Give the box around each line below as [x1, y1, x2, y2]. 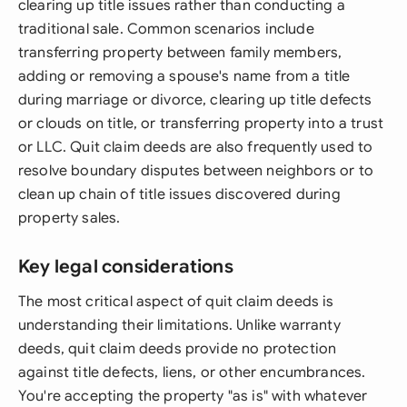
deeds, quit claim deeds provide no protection [18, 340, 337, 358]
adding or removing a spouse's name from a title [18, 67, 351, 85]
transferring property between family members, [18, 44, 342, 62]
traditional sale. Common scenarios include [18, 20, 314, 38]
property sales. [18, 209, 121, 227]
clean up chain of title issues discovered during [18, 185, 341, 203]
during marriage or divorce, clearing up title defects [18, 91, 372, 109]
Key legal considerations [18, 255, 233, 278]
